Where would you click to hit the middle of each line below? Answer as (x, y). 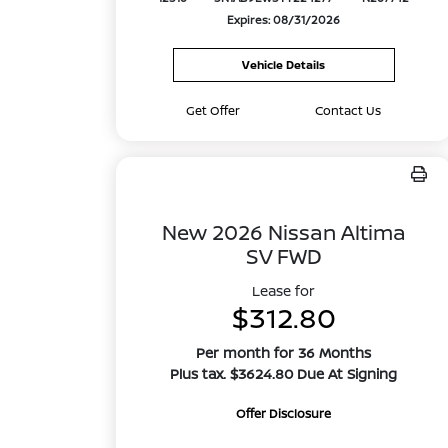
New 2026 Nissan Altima (283, 232)
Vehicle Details (284, 64)
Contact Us (348, 110)
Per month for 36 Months (284, 352)
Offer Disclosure (284, 413)
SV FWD (283, 256)
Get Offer (213, 110)
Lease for (284, 290)
